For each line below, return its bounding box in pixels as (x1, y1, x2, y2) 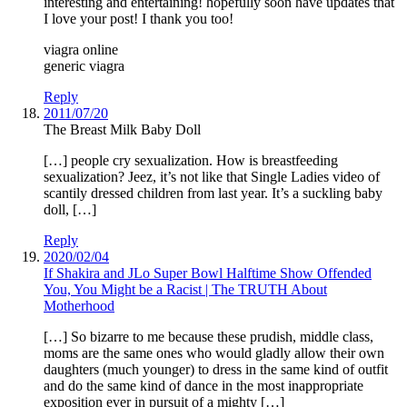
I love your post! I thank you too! (44, 11, 233, 27)
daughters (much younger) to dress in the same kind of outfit (44, 362, 388, 378)
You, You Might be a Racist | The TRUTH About (44, 282, 327, 298)
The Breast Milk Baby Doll (44, 122, 201, 138)
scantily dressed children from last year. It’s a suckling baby (44, 185, 382, 202)
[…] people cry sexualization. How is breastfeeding (44, 153, 338, 169)
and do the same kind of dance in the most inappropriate (44, 378, 363, 394)
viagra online (44, 42, 118, 58)
